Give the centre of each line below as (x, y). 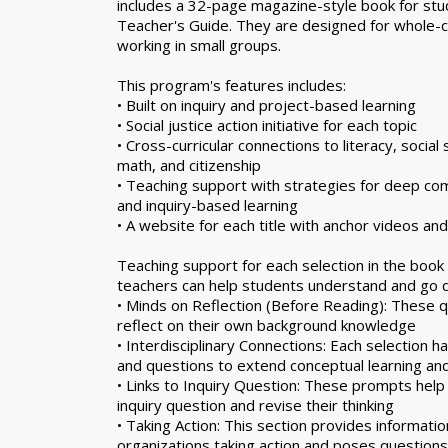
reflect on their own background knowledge (266, 325)
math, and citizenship (189, 165)
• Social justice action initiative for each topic (267, 125)
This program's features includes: (231, 85)
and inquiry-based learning (207, 205)
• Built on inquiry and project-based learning (266, 105)
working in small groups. (199, 45)
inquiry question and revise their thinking (255, 405)
